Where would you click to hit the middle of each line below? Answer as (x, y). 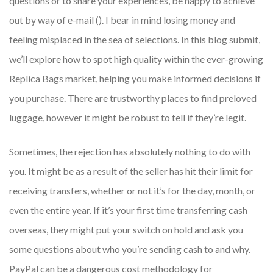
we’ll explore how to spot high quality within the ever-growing (136, 59)
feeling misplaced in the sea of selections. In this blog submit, (135, 40)
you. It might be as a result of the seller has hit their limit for (131, 171)
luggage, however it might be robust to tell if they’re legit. (128, 118)
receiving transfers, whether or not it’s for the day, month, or (132, 191)
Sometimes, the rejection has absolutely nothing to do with (130, 152)
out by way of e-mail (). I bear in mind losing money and (122, 20)
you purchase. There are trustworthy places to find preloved (133, 98)
